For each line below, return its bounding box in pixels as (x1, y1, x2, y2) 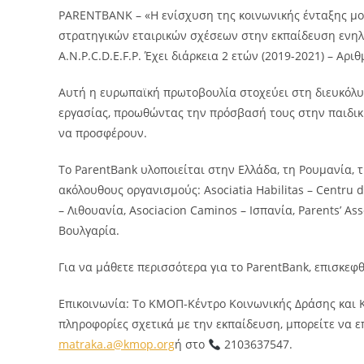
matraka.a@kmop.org (58, 336, 175, 353)
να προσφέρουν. (58, 125, 147, 141)
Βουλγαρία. (58, 223, 119, 239)
